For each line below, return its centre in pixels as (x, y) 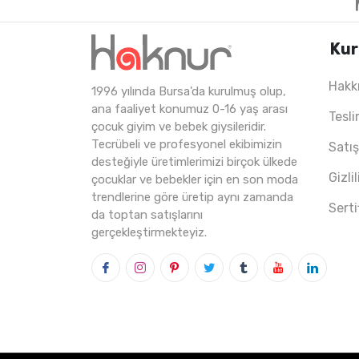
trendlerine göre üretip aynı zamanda (192, 197)
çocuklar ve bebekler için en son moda (195, 179)
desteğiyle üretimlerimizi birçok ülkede (194, 161)
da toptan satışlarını (147, 214)
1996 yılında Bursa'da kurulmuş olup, (189, 91)
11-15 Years (323, 102)
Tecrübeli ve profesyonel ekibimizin (187, 144)
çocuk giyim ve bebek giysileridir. (179, 126)
